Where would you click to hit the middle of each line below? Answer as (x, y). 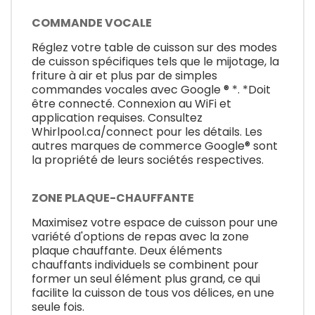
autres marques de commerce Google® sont (155, 146)
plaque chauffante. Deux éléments (127, 250)
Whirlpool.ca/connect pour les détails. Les (147, 132)
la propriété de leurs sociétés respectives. (148, 160)
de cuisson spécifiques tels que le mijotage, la (155, 62)
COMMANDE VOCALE (92, 23)
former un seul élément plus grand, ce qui (146, 278)
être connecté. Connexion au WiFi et (131, 104)
